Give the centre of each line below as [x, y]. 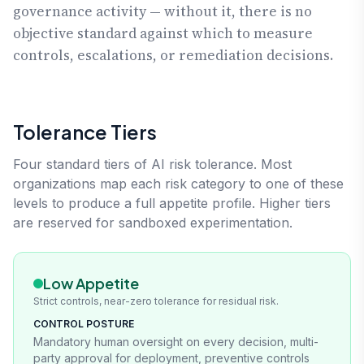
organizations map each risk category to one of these [178, 183]
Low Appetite [91, 283]
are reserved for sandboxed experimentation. [153, 222]
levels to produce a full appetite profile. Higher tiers [172, 203]
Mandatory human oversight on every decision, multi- [176, 341]
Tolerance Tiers [85, 131]
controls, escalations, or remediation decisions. [173, 55]
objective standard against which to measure [163, 33]
